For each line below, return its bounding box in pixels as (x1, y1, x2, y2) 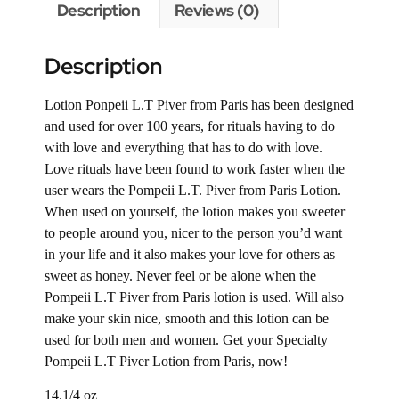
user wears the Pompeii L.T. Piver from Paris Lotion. (45, 182, 341, 198)
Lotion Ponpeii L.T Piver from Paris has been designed (45, 96, 354, 112)
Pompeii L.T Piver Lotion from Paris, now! (45, 353, 291, 369)
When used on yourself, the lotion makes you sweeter (45, 203, 345, 219)
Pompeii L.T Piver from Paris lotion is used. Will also (45, 289, 344, 305)
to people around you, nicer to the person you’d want (45, 224, 342, 240)
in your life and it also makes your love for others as (45, 246, 335, 262)
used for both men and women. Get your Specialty (45, 331, 328, 347)
